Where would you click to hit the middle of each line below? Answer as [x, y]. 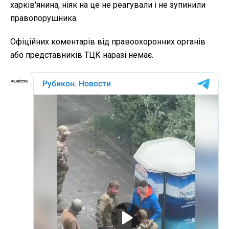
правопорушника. [44, 18]
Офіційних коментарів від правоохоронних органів [108, 42]
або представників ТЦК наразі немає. [82, 55]
